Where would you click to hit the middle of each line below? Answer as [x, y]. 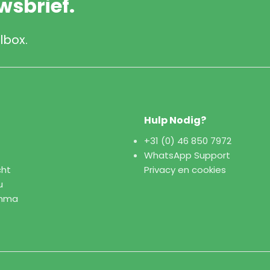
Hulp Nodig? [175, 120]
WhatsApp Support [187, 155]
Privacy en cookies [185, 169]
